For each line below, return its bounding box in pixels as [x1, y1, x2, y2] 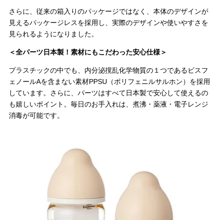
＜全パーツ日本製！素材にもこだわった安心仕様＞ [8, 48, 167, 56]
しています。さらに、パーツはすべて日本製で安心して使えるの [8, 89, 208, 97]
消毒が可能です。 [8, 111, 64, 120]
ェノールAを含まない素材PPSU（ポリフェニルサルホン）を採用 [8, 78, 210, 86]
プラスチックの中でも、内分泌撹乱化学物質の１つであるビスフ [8, 66, 208, 75]
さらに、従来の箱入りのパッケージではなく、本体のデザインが [8, 7, 208, 16]
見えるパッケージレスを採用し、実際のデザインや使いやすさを [8, 19, 208, 27]
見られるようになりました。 [8, 30, 98, 38]
